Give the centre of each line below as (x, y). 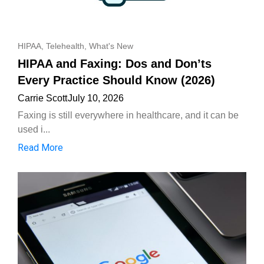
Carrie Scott (42, 98)
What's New (111, 46)
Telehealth (65, 46)
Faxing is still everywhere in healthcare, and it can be (128, 115)
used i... (34, 129)
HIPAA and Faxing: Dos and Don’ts (115, 63)
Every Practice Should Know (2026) (116, 80)
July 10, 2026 (96, 98)
